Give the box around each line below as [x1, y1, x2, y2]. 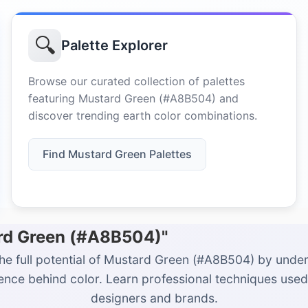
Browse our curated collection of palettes [28, 74, 245, 88]
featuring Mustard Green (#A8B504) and [28, 91, 239, 105]
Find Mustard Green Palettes [43, 147, 192, 161]
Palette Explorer [61, 37, 168, 54]
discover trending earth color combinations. [28, 109, 257, 122]
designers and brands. [90, 291, 218, 305]
